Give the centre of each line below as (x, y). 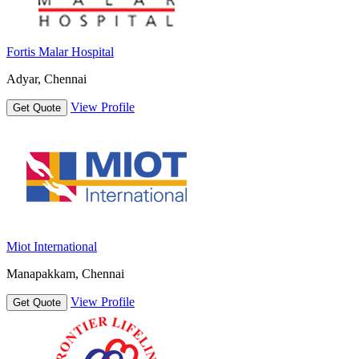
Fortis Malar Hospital (60, 52)
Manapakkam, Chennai (65, 274)
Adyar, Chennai (46, 79)
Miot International (52, 247)
